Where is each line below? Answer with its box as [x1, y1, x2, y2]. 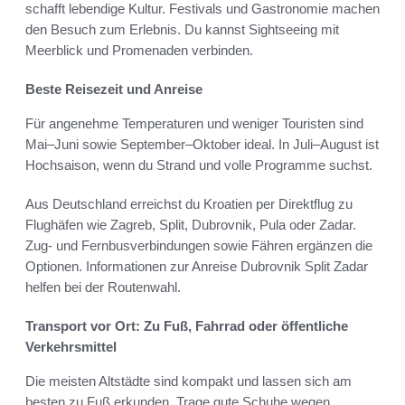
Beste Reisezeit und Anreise [25, 81, 202, 98]
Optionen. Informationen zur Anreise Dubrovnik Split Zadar [25, 259, 368, 275]
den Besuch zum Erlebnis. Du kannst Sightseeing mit [25, 22, 339, 38]
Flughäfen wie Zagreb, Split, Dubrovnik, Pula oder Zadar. [25, 217, 356, 233]
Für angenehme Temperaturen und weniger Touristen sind [25, 116, 363, 132]
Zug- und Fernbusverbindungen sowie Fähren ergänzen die [25, 238, 372, 254]
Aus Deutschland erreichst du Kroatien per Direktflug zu [25, 196, 353, 212]
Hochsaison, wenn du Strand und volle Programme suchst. [25, 157, 372, 174]
